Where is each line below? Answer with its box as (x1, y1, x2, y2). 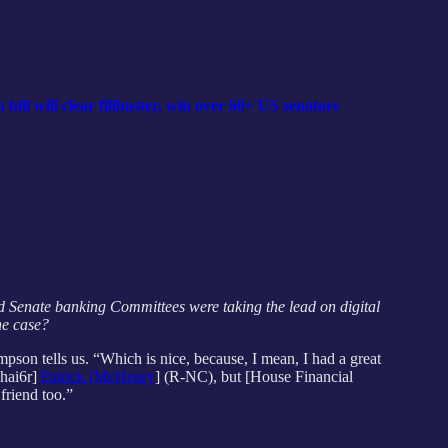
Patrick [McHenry (41, 368, 155, 386)
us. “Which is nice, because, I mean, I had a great (71, 350, 381, 368)
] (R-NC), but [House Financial (155, 368, 353, 386)
